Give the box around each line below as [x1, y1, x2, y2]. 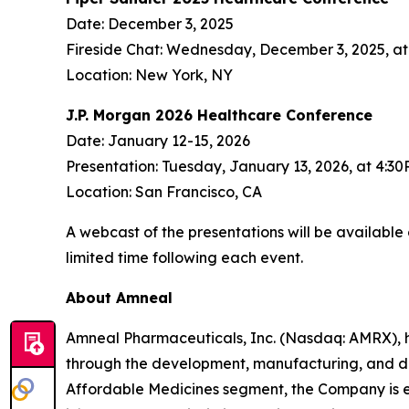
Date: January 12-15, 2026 [66, 131, 250, 150]
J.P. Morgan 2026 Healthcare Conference [66, 105, 372, 124]
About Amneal [66, 288, 173, 307]
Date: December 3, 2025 [66, 14, 234, 33]
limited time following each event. [66, 247, 303, 267]
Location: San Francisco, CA [66, 182, 262, 201]
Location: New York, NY [66, 65, 233, 84]
